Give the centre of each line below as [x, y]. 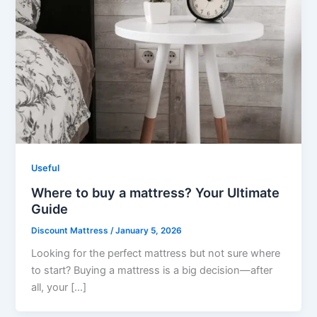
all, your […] [59, 288]
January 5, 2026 [149, 230]
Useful [46, 168]
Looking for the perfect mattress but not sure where [156, 254]
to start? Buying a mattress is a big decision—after [152, 271]
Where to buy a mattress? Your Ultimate [156, 192]
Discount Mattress [71, 230]
